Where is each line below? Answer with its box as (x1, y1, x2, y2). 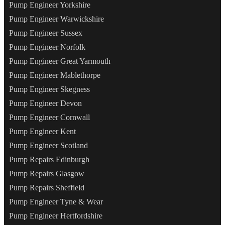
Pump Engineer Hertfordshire (9, 211, 102, 220)
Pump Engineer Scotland (9, 141, 88, 150)
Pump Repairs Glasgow (9, 169, 84, 178)
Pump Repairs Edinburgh (9, 155, 89, 164)
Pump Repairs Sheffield (9, 183, 84, 192)
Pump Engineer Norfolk (9, 43, 85, 52)
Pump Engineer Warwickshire (9, 15, 104, 24)
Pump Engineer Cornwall (9, 113, 90, 122)
